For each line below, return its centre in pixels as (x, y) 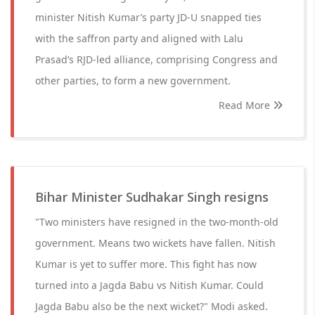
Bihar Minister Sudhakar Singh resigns (152, 197)
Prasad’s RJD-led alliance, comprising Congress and (156, 59)
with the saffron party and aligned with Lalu (139, 38)
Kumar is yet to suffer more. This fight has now (146, 264)
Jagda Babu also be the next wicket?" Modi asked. (152, 306)
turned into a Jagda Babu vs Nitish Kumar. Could (149, 285)
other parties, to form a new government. (133, 81)
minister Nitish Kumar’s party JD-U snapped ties (148, 17)
